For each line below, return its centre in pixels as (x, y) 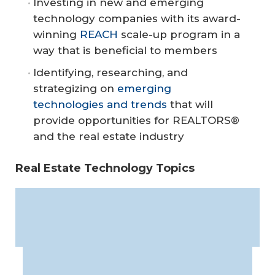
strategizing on (75, 88)
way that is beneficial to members (125, 50)
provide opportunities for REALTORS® (136, 120)
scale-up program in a (179, 34)
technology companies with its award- (137, 18)
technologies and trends (100, 104)
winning (56, 34)
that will (190, 104)
